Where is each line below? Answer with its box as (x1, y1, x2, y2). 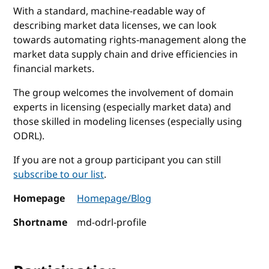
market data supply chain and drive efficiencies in (13, 47, 238, 62)
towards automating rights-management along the (13, 32, 247, 47)
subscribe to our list (13, 167, 104, 182)
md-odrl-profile (77, 215, 147, 230)
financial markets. (13, 61, 95, 76)
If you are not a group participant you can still (13, 153, 222, 168)
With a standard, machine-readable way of (13, 4, 206, 19)
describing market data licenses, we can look (13, 18, 217, 33)
